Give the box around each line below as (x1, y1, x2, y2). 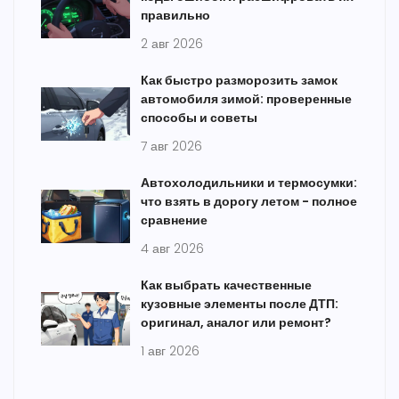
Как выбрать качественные (141, 276, 312, 295)
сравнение (141, 211, 208, 230)
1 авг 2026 (141, 342, 199, 361)
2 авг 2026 (141, 35, 203, 53)
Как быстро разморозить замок (141, 71, 338, 90)
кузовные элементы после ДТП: (141, 295, 338, 313)
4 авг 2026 (141, 240, 204, 258)
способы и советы (141, 109, 257, 127)
